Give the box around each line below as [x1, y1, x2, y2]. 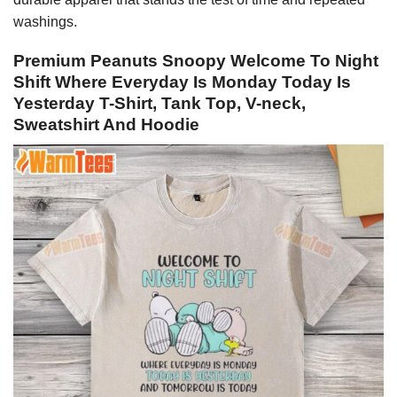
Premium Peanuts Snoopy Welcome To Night [13, 51, 378, 71]
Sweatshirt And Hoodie [13, 115, 199, 135]
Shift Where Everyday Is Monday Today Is [13, 73, 351, 92]
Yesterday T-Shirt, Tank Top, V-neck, [13, 94, 306, 113]
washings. [13, 13, 77, 29]
